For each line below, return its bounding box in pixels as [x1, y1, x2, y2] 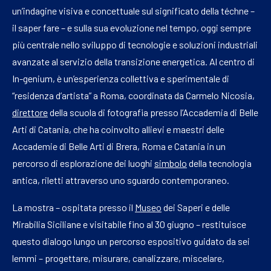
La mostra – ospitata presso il [12, 201, 135, 214]
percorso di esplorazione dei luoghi [12, 157, 154, 169]
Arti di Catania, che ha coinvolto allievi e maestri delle [12, 123, 224, 135]
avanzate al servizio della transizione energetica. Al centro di [12, 56, 255, 68]
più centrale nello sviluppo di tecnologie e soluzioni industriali [12, 39, 258, 51]
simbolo [154, 157, 187, 169]
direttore [12, 106, 48, 119]
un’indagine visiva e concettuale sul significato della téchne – [12, 5, 255, 17]
